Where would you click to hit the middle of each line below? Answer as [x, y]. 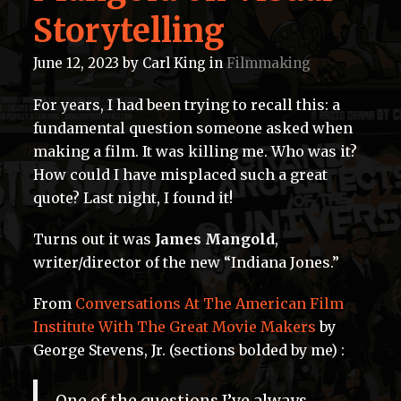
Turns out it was [94, 239]
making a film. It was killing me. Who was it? [195, 152]
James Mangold [215, 239]
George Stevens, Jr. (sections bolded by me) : [189, 350]
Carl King [174, 64]
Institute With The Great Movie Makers [175, 327]
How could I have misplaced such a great [180, 175]
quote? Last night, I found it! [133, 198]
